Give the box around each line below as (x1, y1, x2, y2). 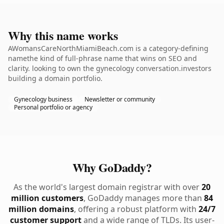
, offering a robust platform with (74, 203, 198, 214)
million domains (8, 203, 74, 214)
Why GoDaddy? (72, 158, 152, 176)
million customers (11, 192, 83, 203)
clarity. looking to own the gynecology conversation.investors (8, 63, 211, 73)
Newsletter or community (84, 95, 155, 103)
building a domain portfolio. (8, 73, 102, 83)
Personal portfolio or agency (14, 103, 92, 111)
